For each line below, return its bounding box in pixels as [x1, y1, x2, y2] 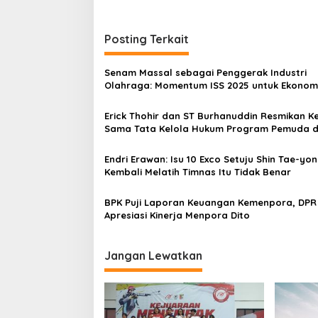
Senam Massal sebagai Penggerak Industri [104, 67, 307, 79]
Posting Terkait [104, 32, 189, 47]
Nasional [104, 92, 146, 104]
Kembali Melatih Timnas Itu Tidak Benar [104, 166, 291, 178]
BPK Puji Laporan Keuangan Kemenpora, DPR [104, 197, 317, 209]
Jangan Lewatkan [104, 248, 202, 263]
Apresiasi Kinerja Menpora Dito [104, 209, 250, 221]
